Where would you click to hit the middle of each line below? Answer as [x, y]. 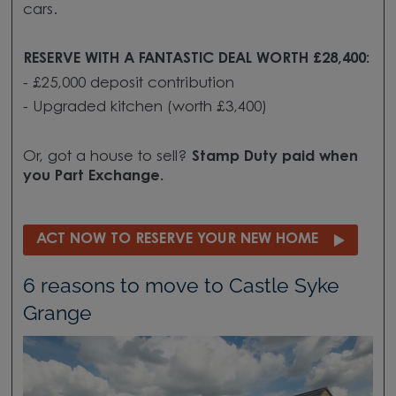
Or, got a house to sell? [107, 157]
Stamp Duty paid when [274, 157]
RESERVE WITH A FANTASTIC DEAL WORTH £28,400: [196, 60]
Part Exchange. [109, 176]
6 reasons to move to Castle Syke [181, 286]
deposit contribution [162, 84]
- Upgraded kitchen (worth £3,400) [145, 108]
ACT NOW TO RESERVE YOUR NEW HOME [177, 239]
